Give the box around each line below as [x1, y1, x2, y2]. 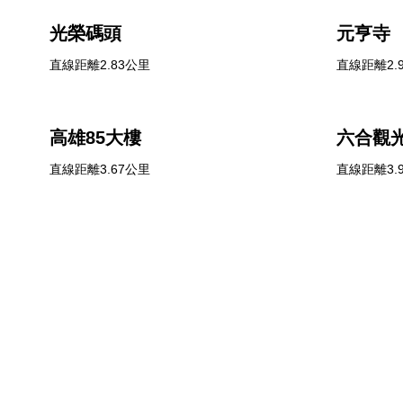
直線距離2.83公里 [49, 58, 150, 72]
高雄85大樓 [49, 128, 141, 148]
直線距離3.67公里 [49, 162, 150, 176]
